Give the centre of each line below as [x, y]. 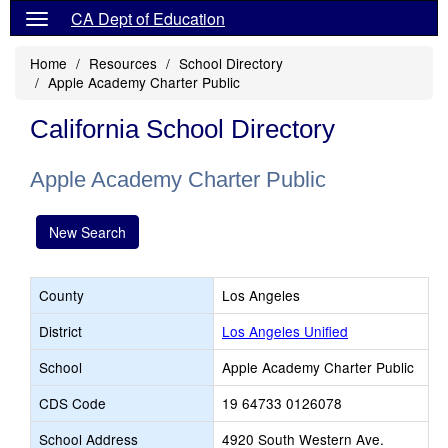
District [60, 331]
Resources [123, 63]
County [61, 295]
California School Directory [182, 129]
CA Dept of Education [148, 18]
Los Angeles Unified [285, 331]
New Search [87, 232]
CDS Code [72, 403]
